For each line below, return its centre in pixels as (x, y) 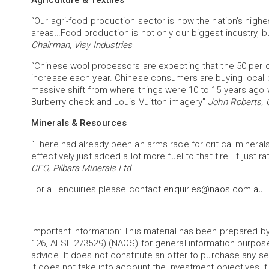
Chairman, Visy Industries (82, 45)
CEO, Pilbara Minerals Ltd (81, 168)
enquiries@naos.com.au (213, 189)
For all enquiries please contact (98, 189)
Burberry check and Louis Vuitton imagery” (120, 102)
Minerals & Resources (79, 123)
